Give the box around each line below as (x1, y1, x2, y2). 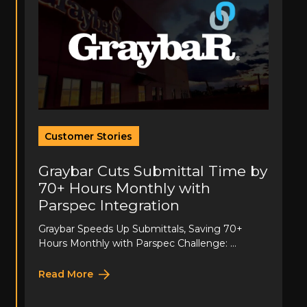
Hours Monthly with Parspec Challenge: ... (38, 237, 236, 250)
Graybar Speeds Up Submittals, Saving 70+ (38, 223, 243, 236)
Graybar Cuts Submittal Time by (38, 162, 267, 180)
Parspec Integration (38, 197, 180, 214)
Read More (38, 268, 93, 281)
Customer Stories (45, 130, 133, 143)
